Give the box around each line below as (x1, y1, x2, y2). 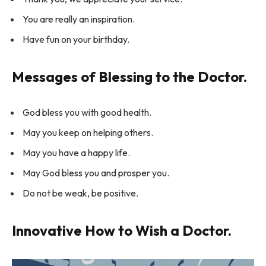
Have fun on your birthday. (23, 33, 129, 45)
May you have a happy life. (23, 146, 130, 159)
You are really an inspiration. (23, 12, 135, 25)
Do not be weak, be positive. (23, 186, 138, 199)
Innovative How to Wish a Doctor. (12, 221, 232, 239)
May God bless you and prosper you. (23, 166, 169, 179)
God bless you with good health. (23, 106, 151, 118)
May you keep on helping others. (23, 126, 153, 138)
